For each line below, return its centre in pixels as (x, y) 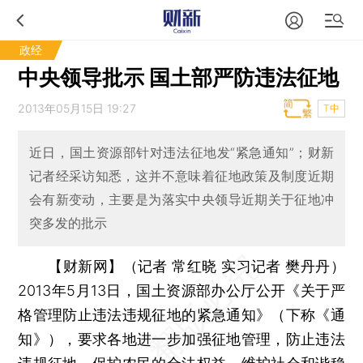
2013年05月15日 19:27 (77, 108)
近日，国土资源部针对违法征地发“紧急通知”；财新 (181, 153)
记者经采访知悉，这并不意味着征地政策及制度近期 (181, 176)
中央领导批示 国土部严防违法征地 (179, 77)
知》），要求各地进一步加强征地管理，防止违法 (181, 339)
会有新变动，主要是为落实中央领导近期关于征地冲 (181, 200)
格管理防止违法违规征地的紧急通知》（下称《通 (181, 314)
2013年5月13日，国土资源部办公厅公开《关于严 (181, 290)
